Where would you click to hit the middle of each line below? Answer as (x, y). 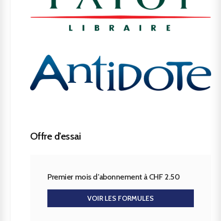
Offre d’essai (55, 136)
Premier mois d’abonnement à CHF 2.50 (114, 177)
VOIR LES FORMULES (121, 198)
